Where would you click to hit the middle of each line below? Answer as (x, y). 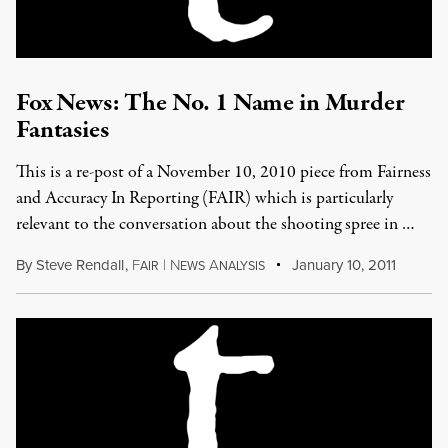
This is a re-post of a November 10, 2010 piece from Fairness (223, 172)
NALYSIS (241, 265)
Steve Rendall (80, 264)
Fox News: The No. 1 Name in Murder (210, 103)
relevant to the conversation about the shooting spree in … (215, 224)
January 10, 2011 (342, 264)
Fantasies (62, 130)
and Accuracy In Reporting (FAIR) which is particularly (204, 198)
